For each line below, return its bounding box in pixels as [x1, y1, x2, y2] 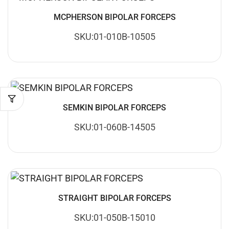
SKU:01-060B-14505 [74, 121, 155, 132]
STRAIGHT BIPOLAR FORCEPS [58, 193, 171, 203]
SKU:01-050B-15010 [74, 212, 155, 223]
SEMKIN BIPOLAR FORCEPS [63, 102, 166, 112]
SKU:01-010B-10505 [74, 31, 155, 42]
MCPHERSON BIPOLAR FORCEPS [53, 12, 176, 22]
